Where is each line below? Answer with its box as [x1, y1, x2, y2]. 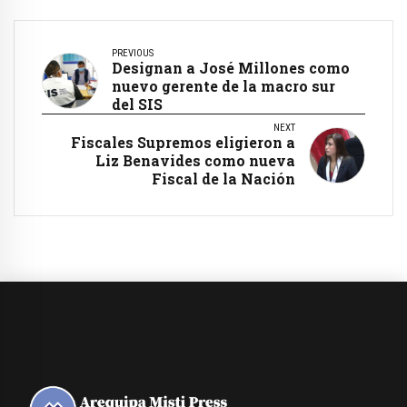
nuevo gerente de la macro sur [112, 76, 335, 95]
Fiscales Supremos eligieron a [71, 133, 295, 152]
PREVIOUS [112, 47, 154, 59]
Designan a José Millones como [112, 58, 350, 77]
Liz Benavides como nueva [95, 151, 295, 170]
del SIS [112, 94, 163, 114]
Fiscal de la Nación [152, 169, 295, 188]
